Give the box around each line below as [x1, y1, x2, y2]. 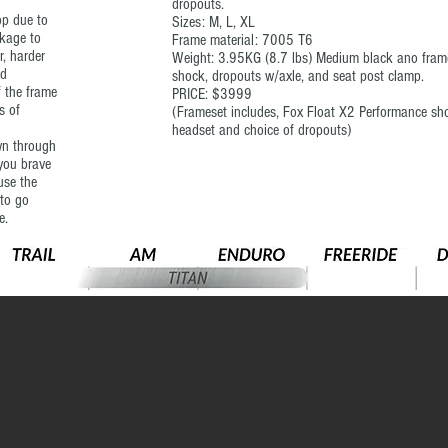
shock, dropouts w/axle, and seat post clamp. [172, 67, 424, 85]
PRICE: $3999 [172, 85, 252, 103]
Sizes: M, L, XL [172, 13, 255, 31]
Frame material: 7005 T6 [172, 31, 313, 49]
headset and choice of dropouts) [172, 121, 351, 139]
